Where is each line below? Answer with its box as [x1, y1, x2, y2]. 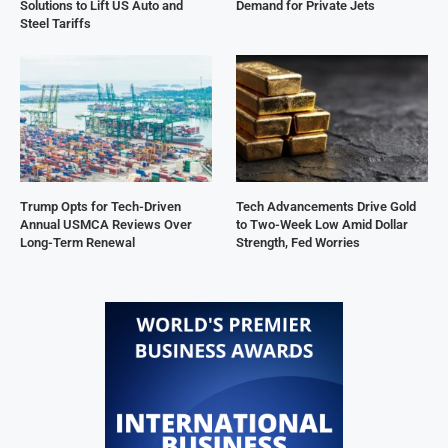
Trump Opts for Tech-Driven [20, 199, 181, 215]
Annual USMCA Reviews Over [20, 217, 192, 233]
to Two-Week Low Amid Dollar [236, 217, 409, 233]
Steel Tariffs [20, 15, 91, 31]
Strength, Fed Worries [236, 235, 361, 251]
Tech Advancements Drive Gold [236, 199, 417, 215]
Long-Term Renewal [20, 235, 135, 251]
